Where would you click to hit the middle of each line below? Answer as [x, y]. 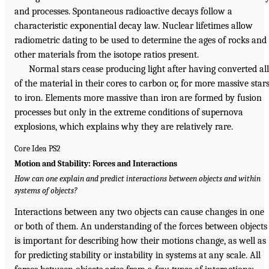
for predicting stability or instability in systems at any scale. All [138, 255]
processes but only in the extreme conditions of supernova [129, 112]
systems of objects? [46, 190]
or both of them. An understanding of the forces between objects [141, 227]
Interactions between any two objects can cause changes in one [139, 212]
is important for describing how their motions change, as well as [140, 241]
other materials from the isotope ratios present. [107, 54]
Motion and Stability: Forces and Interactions [96, 164]
